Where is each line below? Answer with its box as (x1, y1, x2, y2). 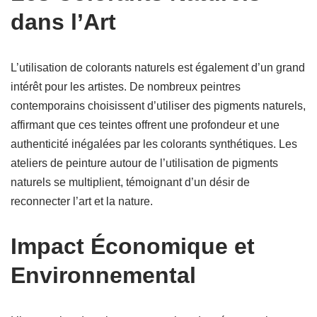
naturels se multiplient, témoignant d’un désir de (11, 176, 250, 188)
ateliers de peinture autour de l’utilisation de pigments (11, 157, 278, 169)
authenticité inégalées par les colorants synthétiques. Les (11, 138, 297, 150)
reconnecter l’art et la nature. (11, 195, 153, 207)
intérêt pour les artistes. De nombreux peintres (11, 81, 241, 93)
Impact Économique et (11, 234, 255, 259)
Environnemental (11, 263, 196, 288)
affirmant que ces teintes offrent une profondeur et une (11, 119, 279, 131)
